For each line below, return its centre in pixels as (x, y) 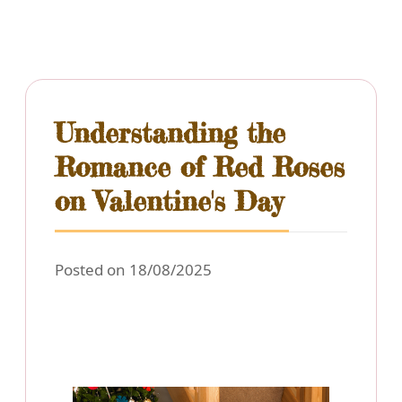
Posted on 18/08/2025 (133, 270)
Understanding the (170, 133)
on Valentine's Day (169, 201)
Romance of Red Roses (200, 167)
